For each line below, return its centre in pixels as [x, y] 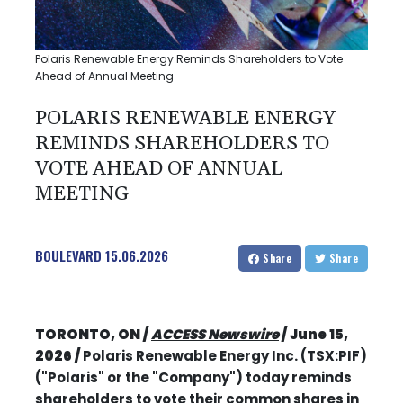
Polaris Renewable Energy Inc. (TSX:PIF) [225, 355]
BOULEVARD [68, 255]
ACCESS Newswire [215, 334]
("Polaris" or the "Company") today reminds [193, 377]
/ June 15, [313, 334]
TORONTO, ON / [93, 334]
